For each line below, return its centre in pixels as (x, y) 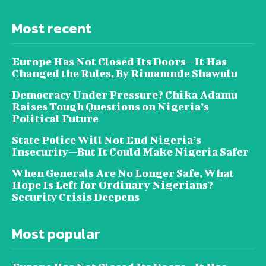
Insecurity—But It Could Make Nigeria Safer (130, 152)
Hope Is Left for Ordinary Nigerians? (113, 185)
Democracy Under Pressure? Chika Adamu (125, 95)
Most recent (52, 28)
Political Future (55, 118)
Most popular (56, 234)
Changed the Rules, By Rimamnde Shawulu (125, 73)
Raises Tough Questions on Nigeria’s (110, 107)
